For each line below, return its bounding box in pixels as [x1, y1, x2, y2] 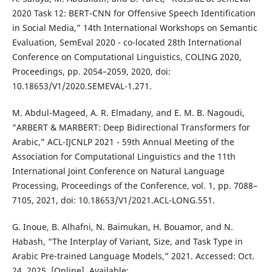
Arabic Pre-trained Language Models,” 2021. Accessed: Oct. [12, 250, 254, 262]
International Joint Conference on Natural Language [12, 165, 225, 177]
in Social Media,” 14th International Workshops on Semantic [12, 22, 257, 34]
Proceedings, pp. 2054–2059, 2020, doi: [12, 66, 171, 78]
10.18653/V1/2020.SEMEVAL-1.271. [12, 80, 152, 92]
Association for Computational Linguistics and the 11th [12, 151, 236, 163]
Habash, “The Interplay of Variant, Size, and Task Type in [12, 236, 243, 248]
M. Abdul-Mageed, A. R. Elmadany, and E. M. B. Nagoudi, [12, 107, 245, 119]
